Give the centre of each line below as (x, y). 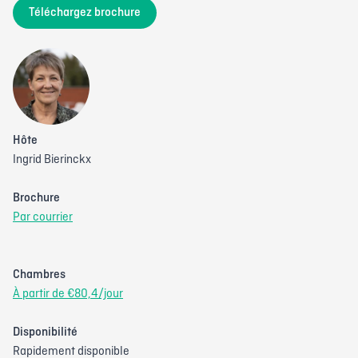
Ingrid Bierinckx (52, 159)
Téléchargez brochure (85, 12)
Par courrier (43, 217)
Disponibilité (45, 332)
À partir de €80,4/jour (68, 294)
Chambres (39, 274)
